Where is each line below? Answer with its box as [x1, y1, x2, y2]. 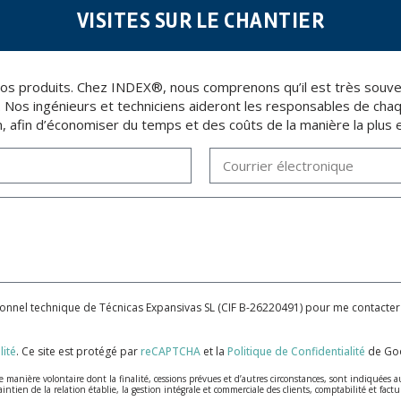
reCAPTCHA [141, 344, 200, 360]
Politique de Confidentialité [227, 344, 365, 360]
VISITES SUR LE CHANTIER [76, 8, 325, 35]
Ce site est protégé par [21, 344, 141, 360]
